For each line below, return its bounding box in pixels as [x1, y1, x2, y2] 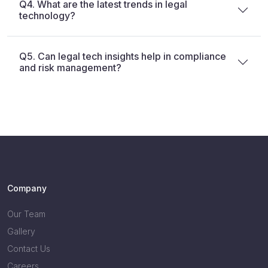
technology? [19, 9, 75, 22]
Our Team [7, 208, 45, 219]
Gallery [7, 226, 35, 236]
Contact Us [7, 243, 50, 254]
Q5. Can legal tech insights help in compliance [19, 50, 226, 62]
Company [7, 182, 47, 193]
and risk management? [19, 61, 121, 74]
